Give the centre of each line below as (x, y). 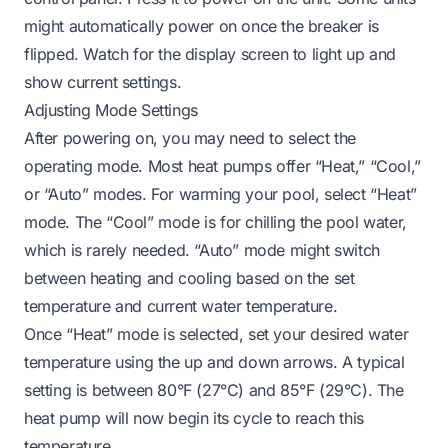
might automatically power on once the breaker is (201, 25)
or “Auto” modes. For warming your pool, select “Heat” (220, 193)
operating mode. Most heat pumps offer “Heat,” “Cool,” (222, 165)
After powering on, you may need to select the (190, 137)
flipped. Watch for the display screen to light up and (210, 53)
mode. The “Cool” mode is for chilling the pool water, (215, 221)
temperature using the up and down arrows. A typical (214, 361)
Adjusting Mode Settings (111, 109)
